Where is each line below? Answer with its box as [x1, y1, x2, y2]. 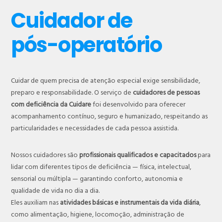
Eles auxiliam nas [11, 197, 60, 209]
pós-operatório [11, 31, 162, 59]
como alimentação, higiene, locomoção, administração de [11, 209, 185, 221]
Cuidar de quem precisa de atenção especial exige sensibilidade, [11, 75, 201, 87]
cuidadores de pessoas [133, 87, 200, 99]
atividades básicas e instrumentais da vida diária [60, 197, 200, 209]
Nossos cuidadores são [11, 149, 80, 161]
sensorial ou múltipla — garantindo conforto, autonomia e [11, 173, 183, 185]
